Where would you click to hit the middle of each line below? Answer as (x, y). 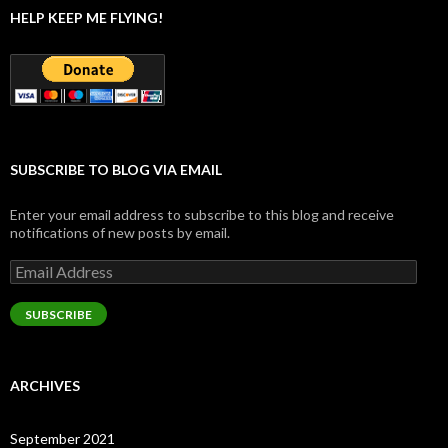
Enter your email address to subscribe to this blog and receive (202, 214)
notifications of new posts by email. (120, 232)
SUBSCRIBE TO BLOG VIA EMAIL (116, 169)
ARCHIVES (45, 385)
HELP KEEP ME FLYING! (86, 17)
